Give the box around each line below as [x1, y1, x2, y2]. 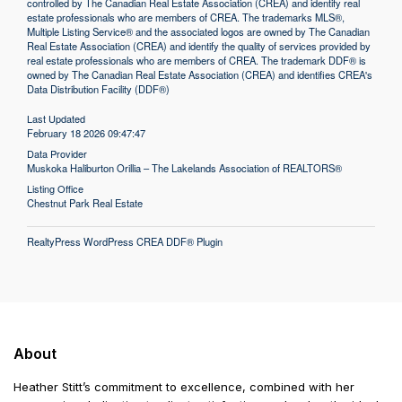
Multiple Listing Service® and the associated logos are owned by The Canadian [27, 24, 371, 39]
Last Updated [27, 111, 86, 127]
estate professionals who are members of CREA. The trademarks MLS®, [27, 10, 345, 25]
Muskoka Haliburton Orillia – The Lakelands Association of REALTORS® [27, 161, 343, 176]
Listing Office [27, 181, 84, 197]
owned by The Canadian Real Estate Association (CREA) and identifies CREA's [27, 67, 373, 83]
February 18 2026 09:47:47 [27, 126, 146, 141]
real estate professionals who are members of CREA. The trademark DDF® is [27, 53, 367, 68]
